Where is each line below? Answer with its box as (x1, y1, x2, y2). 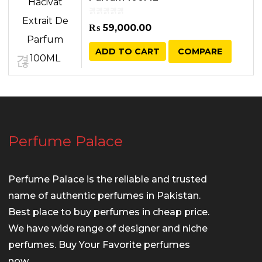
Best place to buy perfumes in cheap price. (8, 206, 209, 218)
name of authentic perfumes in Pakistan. (8, 190, 201, 201)
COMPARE (178, 46, 222, 57)
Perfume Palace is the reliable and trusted (8, 174, 207, 185)
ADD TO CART (95, 46, 160, 57)
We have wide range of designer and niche (8, 223, 208, 234)
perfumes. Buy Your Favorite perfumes (8, 239, 190, 250)
